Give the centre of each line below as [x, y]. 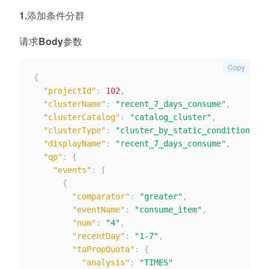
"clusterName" [74, 104]
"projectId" [70, 91]
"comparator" [101, 196]
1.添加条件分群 [52, 15]
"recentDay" [98, 236]
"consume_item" [168, 210]
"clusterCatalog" [82, 117]
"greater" [161, 196]
